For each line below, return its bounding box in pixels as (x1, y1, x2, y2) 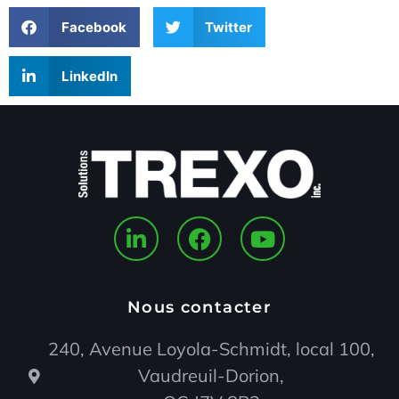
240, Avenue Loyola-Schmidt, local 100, (47, 338, 375, 360)
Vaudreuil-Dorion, (138, 364, 285, 387)
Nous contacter (127, 297, 272, 317)
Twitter (205, 18, 252, 36)
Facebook (61, 18, 126, 36)
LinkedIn (61, 67, 118, 85)
